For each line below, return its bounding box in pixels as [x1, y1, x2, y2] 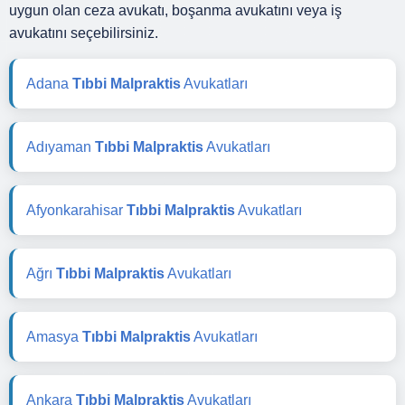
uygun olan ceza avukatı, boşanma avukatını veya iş [9, 2, 342, 18]
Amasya [26, 328, 82, 344]
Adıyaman [26, 138, 95, 155]
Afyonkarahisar [26, 202, 127, 218]
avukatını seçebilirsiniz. [9, 24, 158, 41]
